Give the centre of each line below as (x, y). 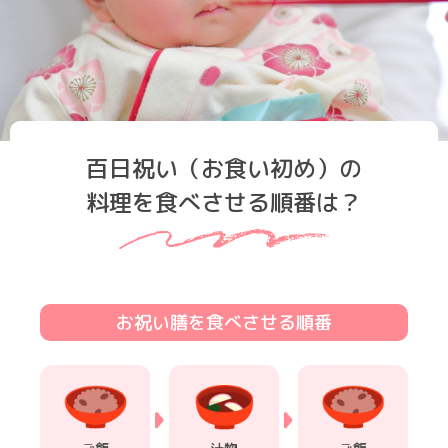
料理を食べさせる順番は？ (224, 201)
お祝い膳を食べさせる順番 (224, 322)
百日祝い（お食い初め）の (224, 167)
